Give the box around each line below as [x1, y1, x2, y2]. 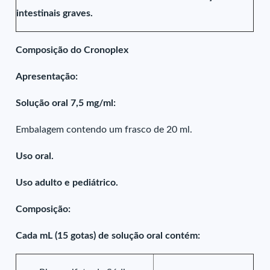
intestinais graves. [16, 8, 93, 18]
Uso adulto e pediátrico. [16, 178, 119, 187]
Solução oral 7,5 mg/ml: [16, 98, 119, 108]
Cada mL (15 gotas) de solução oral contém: [16, 231, 201, 240]
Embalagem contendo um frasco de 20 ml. [16, 125, 193, 134]
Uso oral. [16, 151, 54, 161]
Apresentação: [16, 72, 78, 81]
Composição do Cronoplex [16, 45, 129, 55]
